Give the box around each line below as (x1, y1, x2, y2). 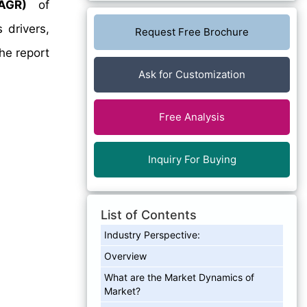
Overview (104, 249, 147, 262)
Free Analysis (159, 110, 225, 123)
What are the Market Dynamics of (104, 271, 254, 283)
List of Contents (101, 207, 197, 222)
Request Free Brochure (135, 25, 249, 38)
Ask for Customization (138, 67, 245, 81)
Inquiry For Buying (147, 152, 236, 166)
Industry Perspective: (104, 228, 200, 241)
